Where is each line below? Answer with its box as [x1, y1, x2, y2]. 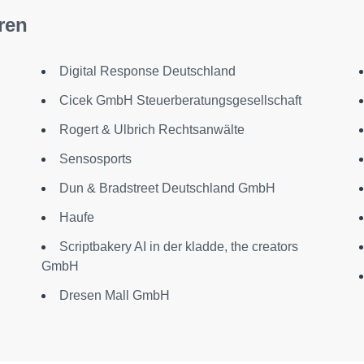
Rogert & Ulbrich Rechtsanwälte [58, 122, 245, 136]
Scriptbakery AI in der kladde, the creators [58, 239, 298, 253]
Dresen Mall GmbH [58, 288, 170, 302]
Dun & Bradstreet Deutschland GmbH [58, 180, 275, 195]
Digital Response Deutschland [58, 63, 236, 78]
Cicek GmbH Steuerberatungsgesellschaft [58, 93, 301, 107]
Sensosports [58, 151, 132, 166]
